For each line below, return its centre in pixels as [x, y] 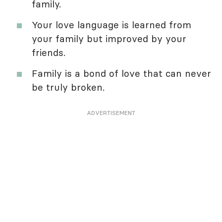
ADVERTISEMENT [111, 112]
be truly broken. [68, 87]
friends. [49, 52]
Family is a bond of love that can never [121, 73]
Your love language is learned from [111, 25]
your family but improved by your [109, 38]
